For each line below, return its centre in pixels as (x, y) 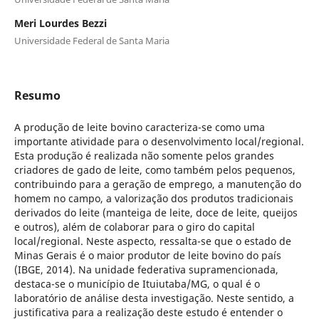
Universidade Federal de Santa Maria (91, 40)
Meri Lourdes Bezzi (60, 23)
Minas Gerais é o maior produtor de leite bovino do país (147, 255)
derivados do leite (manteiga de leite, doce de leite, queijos (156, 212)
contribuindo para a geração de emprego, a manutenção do (157, 184)
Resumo (37, 95)
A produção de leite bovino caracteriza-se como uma (139, 127)
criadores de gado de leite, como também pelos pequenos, (155, 169)
